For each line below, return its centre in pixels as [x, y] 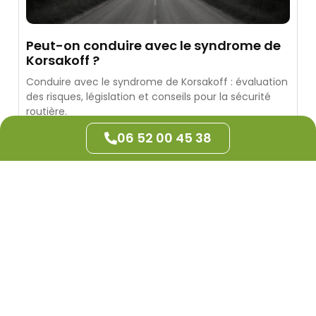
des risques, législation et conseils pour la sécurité [149, 96]
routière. [47, 111]
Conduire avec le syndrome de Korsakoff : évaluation [157, 81]
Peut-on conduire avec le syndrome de [154, 45]
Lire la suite [57, 134]
